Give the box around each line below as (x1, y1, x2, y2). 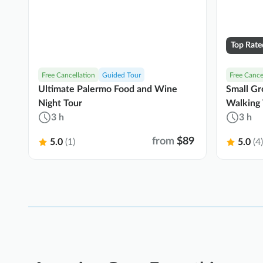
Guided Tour (102, 72, 141, 79)
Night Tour (38, 99, 82, 109)
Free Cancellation (42, 72, 95, 79)
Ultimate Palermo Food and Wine (38, 85, 177, 95)
